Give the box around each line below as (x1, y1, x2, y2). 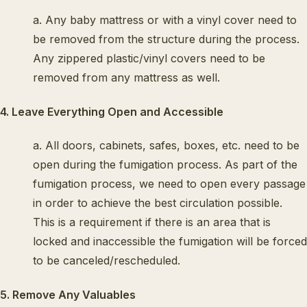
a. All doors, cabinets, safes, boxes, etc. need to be (33, 138, 299, 153)
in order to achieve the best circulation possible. (33, 196, 282, 210)
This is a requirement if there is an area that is (33, 215, 271, 230)
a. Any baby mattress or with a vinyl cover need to (33, 13, 297, 27)
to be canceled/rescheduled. (33, 254, 180, 268)
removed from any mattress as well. (33, 71, 220, 85)
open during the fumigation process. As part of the (33, 158, 297, 172)
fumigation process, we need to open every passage (33, 177, 306, 191)
